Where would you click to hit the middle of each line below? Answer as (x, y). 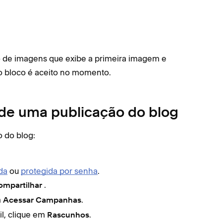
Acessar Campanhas (42, 201)
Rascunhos (68, 216)
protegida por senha (59, 171)
